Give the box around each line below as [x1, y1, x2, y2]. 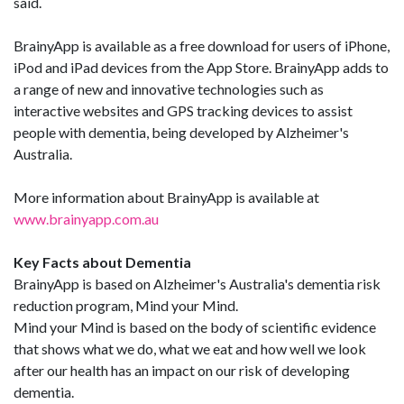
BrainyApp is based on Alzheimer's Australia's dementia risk [14, 275, 381, 292]
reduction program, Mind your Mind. [14, 297, 238, 314]
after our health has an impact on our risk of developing [14, 362, 350, 379]
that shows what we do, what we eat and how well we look [14, 340, 366, 357]
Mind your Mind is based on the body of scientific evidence [14, 318, 376, 335]
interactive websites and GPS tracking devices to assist [14, 102, 353, 119]
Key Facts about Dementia [14, 253, 191, 271]
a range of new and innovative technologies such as [14, 80, 324, 97]
